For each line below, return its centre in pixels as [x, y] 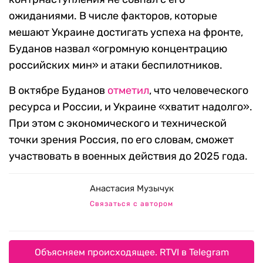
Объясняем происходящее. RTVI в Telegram [131, 252]
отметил [128, 91]
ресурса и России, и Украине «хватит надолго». [131, 107]
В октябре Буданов [58, 91]
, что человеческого [199, 91]
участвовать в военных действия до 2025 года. [128, 156]
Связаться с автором [131, 204]
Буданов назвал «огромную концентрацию [118, 49]
